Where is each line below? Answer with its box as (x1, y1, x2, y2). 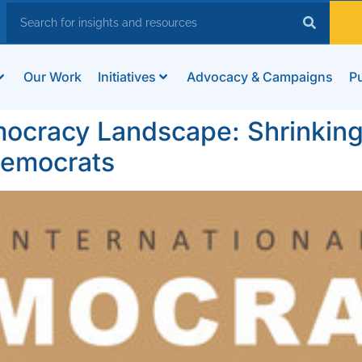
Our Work (23, 69, 82, 86)
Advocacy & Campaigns (186, 69, 333, 86)
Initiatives (97, 69, 156, 86)
